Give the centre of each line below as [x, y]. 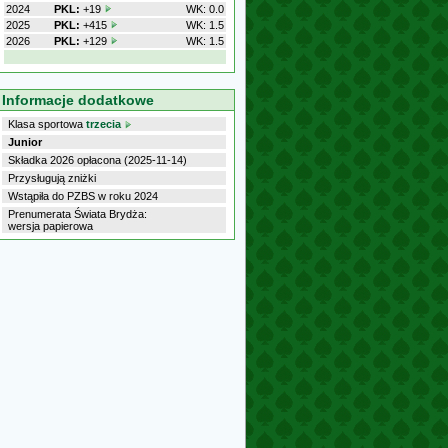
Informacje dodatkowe [78, 100]
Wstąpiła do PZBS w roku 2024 [83, 196]
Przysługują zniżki [52, 178]
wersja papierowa [50, 226]
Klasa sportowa [47, 124]
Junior [25, 142]
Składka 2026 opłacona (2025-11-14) [97, 160]
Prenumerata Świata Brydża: [77, 214]
